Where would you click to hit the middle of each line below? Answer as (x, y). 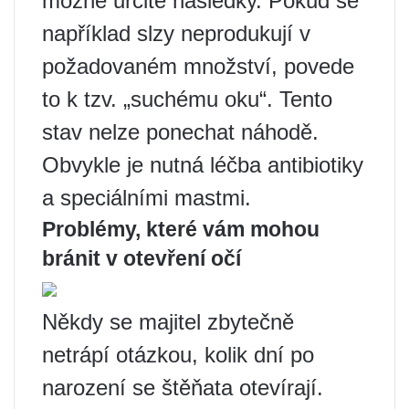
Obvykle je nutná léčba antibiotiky (203, 165)
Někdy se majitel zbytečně (168, 322)
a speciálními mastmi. (147, 198)
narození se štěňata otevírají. (183, 388)
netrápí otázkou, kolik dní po (178, 355)
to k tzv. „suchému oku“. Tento (187, 99)
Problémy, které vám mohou (181, 229)
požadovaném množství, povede (198, 66)
